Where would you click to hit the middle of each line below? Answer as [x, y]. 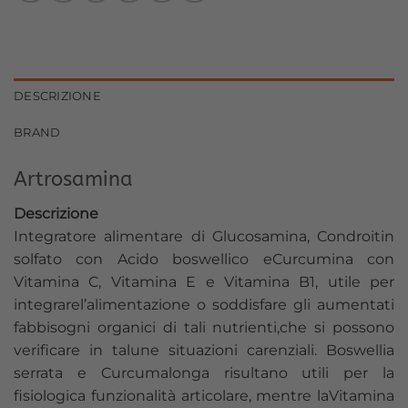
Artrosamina [73, 179]
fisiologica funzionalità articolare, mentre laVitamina [204, 396]
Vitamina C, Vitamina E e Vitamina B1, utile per [204, 282]
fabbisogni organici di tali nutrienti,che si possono [204, 328]
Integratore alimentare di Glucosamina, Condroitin [204, 237]
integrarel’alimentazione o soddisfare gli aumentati [204, 305]
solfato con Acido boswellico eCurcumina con [204, 260]
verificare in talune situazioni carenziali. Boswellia [204, 351]
